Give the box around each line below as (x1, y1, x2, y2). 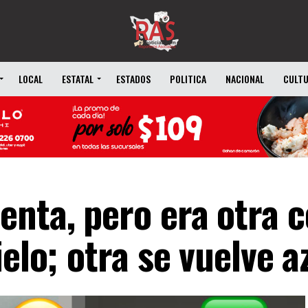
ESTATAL (62, 71, 93, 86)
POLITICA (170, 71, 206, 86)
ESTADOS (116, 71, 151, 86)
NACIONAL (225, 71, 264, 86)
